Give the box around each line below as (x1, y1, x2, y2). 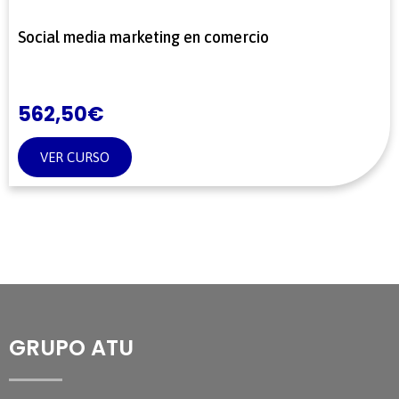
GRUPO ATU (9, 333, 134, 363)
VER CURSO (40, 150, 110, 166)
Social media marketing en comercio (18, 28, 269, 47)
